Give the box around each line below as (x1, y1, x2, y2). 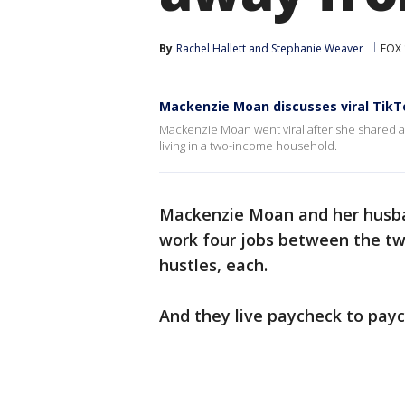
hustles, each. (159, 254, 272, 276)
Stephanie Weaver (271, 41, 363, 56)
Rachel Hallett (176, 41, 246, 56)
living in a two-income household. (159, 137, 337, 154)
